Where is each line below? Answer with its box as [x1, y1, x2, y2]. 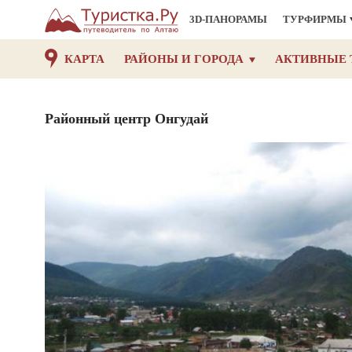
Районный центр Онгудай [45, 111, 208, 126]
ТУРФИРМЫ [283, 13, 346, 25]
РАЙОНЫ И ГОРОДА [124, 53, 244, 65]
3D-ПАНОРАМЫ [189, 13, 267, 25]
